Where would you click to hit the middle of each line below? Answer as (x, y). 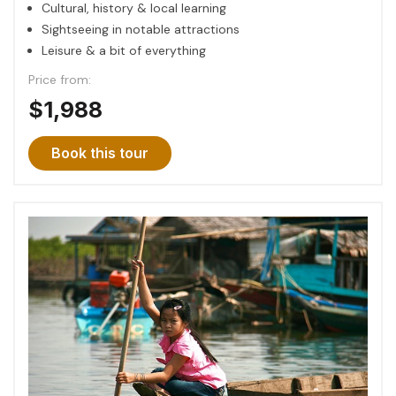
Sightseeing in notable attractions (141, 29)
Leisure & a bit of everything (124, 50)
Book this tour (100, 152)
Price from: (60, 79)
